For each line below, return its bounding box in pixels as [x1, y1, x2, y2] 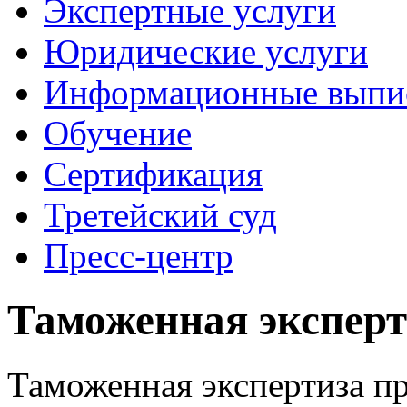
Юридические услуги [44, 32, 368, 71]
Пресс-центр [44, 236, 233, 275]
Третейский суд [44, 195, 277, 234]
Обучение [44, 114, 192, 153]
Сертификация [44, 154, 263, 194]
